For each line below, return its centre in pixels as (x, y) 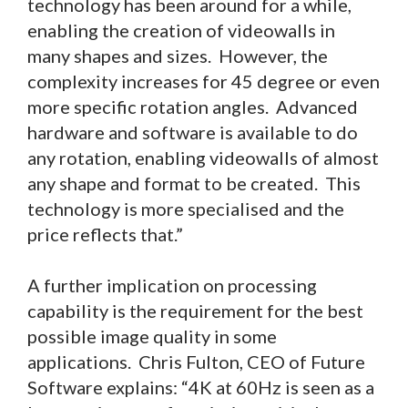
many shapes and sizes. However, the (178, 56)
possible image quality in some (152, 336)
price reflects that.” (105, 234)
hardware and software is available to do (193, 132)
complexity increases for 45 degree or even (204, 81)
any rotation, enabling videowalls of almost (203, 158)
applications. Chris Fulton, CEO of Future (196, 362)
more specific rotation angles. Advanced (193, 107)
